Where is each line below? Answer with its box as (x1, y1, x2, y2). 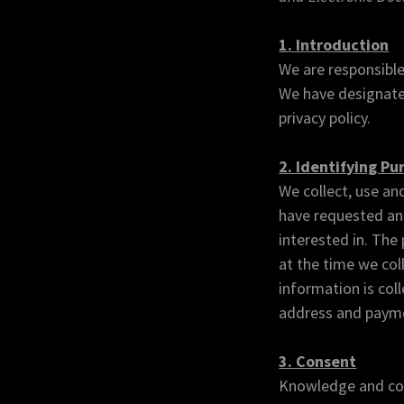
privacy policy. (279, 107, 372, 128)
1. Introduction (279, 34, 390, 55)
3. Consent (279, 351, 357, 372)
